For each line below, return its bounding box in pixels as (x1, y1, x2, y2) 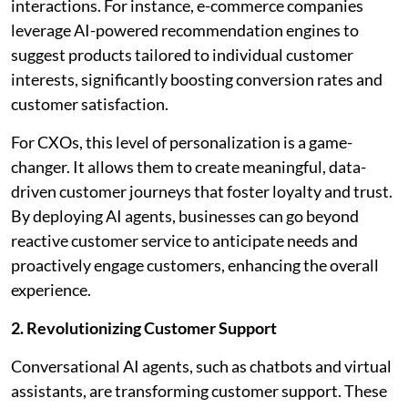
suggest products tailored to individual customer (11, 44, 353, 65)
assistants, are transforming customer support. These (11, 380, 387, 401)
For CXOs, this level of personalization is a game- (11, 131, 352, 152)
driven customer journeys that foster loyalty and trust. (11, 180, 393, 201)
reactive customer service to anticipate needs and (11, 229, 358, 250)
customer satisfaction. (11, 93, 168, 114)
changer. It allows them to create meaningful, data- (11, 156, 366, 177)
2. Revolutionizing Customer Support (11, 317, 277, 338)
